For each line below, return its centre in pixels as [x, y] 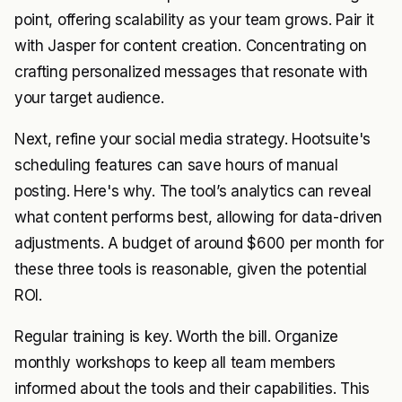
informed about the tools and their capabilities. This [192, 389]
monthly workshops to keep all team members [175, 363]
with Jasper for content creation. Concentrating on [191, 46]
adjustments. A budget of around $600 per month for [199, 244]
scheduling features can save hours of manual [176, 166]
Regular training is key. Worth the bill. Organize [176, 337]
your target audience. [89, 98]
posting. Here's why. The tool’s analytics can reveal [193, 192]
